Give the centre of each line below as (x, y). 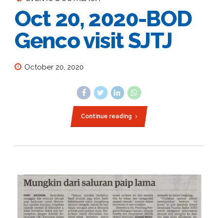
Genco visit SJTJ (93, 41)
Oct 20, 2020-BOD (103, 19)
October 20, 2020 (54, 67)
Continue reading (106, 116)
